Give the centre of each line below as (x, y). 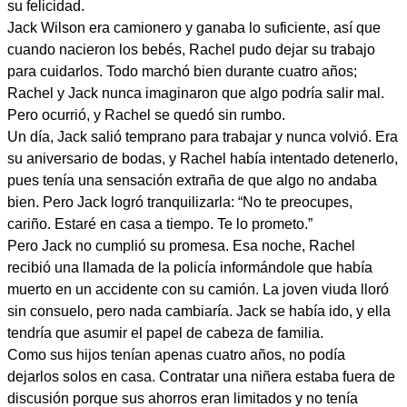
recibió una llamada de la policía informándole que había (190, 268)
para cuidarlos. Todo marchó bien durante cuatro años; (182, 71)
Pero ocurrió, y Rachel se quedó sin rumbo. (146, 115)
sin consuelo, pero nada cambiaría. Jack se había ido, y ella (199, 311)
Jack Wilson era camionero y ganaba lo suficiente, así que (194, 28)
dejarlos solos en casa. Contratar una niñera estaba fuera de (201, 377)
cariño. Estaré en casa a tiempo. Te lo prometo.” (160, 224)
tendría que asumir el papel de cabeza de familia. (165, 333)
